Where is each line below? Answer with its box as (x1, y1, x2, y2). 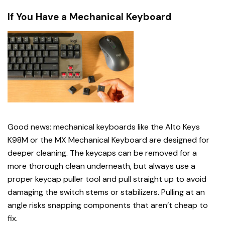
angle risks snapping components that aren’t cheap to (8, 199, 208, 210)
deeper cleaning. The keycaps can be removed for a (8, 147, 197, 158)
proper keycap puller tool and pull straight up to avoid (8, 173, 206, 184)
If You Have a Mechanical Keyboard (8, 10, 171, 23)
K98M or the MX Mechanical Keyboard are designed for (8, 134, 209, 145)
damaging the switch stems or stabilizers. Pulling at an (8, 186, 205, 197)
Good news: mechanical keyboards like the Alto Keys (8, 121, 200, 132)
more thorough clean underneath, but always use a (8, 160, 195, 171)
